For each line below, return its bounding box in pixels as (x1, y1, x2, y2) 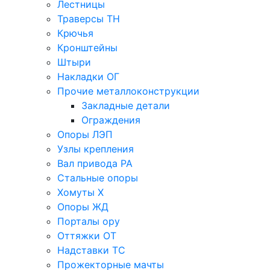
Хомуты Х (57, 186, 104, 199)
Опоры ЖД (57, 201, 108, 213)
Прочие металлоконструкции (57, 85, 199, 98)
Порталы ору (57, 215, 120, 228)
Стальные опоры (57, 172, 138, 184)
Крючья (57, 27, 93, 40)
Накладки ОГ (57, 71, 119, 83)
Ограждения (81, 114, 140, 127)
